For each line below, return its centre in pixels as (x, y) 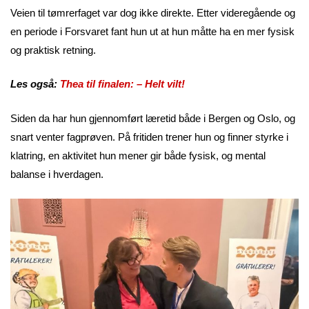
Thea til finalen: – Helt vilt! (122, 84)
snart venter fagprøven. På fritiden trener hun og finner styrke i (149, 137)
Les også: (35, 84)
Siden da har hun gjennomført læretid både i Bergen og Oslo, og (153, 118)
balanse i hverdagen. (57, 174)
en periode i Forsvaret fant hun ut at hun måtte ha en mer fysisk (152, 31)
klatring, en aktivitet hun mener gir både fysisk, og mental (138, 155)
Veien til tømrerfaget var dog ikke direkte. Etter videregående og (153, 12)
